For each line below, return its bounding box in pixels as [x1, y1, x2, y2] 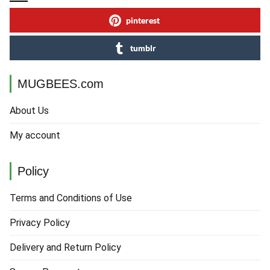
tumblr [130, 43, 156, 54]
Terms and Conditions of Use [10, 192, 132, 204]
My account [10, 130, 60, 142]
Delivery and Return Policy [10, 242, 121, 254]
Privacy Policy [10, 217, 70, 229]
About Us [10, 105, 49, 117]
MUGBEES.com [17, 77, 104, 91]
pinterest [126, 15, 160, 26]
